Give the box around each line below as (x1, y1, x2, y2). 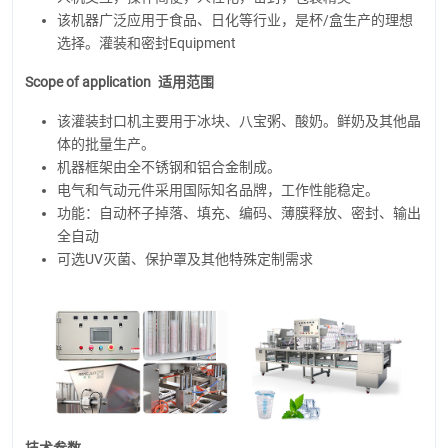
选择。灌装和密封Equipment (57, 34, 236, 51)
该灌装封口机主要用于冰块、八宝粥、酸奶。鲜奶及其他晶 (57, 112, 421, 129)
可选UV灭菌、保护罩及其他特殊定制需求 (57, 250, 313, 267)
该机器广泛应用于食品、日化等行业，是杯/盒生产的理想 (57, 11, 413, 28)
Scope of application (25, 73, 151, 90)
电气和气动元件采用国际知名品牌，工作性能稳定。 (57, 181, 379, 198)
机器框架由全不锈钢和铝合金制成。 (57, 158, 281, 175)
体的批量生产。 (57, 135, 155, 152)
